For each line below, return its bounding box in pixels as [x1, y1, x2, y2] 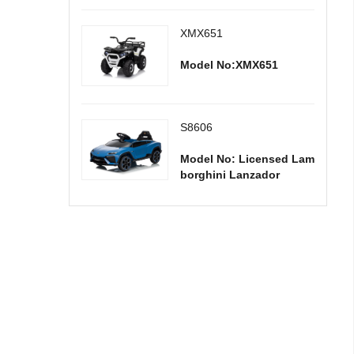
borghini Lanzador [180, 168, 280, 181]
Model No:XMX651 [180, 58, 278, 71]
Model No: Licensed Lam [180, 153, 314, 165]
